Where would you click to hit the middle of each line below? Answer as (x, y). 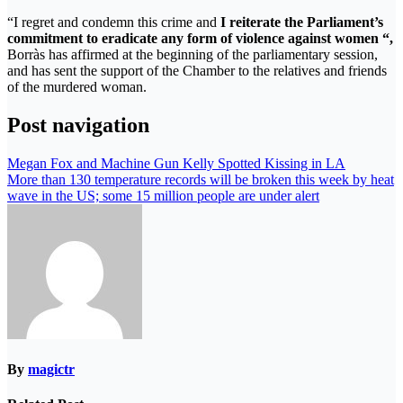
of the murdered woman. (77, 86)
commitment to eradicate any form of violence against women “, (200, 38)
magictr (51, 369)
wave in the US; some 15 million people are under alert (163, 195)
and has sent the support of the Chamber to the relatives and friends (197, 70)
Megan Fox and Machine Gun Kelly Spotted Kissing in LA (176, 163)
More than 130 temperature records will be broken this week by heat (201, 179)
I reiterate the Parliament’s (302, 22)
